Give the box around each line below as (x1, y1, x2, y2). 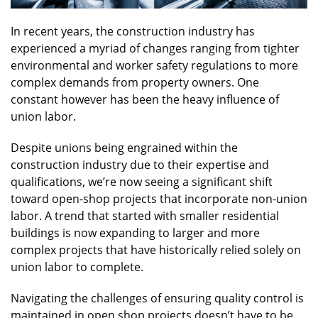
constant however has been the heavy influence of (11, 91, 279, 107)
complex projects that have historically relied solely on (11, 241, 301, 258)
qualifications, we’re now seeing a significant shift (11, 173, 273, 190)
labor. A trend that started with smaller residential (11, 207, 279, 224)
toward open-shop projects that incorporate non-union (11, 190, 307, 207)
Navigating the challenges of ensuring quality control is (11, 290, 304, 306)
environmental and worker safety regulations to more (11, 57, 298, 73)
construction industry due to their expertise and (11, 156, 269, 172)
